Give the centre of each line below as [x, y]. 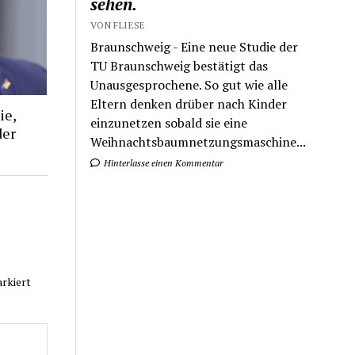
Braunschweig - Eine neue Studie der [195, 46]
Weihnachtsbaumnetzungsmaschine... [198, 141]
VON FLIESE [118, 25]
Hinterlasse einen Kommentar [163, 162]
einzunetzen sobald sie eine [169, 122]
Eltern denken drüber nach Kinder [189, 103]
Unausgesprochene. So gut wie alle [189, 84]
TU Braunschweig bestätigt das [179, 65]
